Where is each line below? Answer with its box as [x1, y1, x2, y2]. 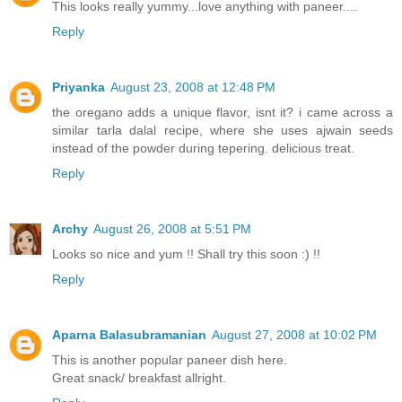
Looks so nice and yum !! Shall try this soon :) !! [52, 247, 320, 262]
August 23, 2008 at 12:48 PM [110, 80, 275, 95]
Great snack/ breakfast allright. [52, 371, 226, 386]
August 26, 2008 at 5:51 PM [93, 222, 251, 237]
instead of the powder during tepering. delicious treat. [52, 141, 354, 156]
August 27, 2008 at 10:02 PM [212, 328, 377, 343]
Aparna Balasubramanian [52, 328, 206, 343]
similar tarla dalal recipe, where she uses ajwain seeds [52, 123, 393, 138]
